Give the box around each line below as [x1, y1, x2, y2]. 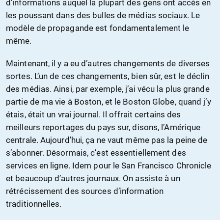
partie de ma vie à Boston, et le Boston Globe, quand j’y [6, 97, 211, 107]
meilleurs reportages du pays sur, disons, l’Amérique [6, 122, 201, 133]
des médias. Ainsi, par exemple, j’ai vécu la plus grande [6, 84, 210, 94]
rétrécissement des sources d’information [6, 186, 164, 196]
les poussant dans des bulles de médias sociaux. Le [6, 10, 200, 21]
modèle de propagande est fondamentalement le [6, 23, 190, 33]
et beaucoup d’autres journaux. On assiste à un [6, 173, 180, 184]
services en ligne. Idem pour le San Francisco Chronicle [6, 161, 212, 171]
